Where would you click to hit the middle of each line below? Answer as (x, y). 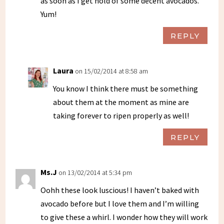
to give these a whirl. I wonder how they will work (124, 217)
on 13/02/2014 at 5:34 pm (95, 173)
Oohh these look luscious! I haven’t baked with (120, 190)
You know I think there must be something (126, 89)
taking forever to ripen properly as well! (121, 116)
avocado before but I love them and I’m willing (120, 204)
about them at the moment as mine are (121, 102)
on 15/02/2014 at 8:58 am (112, 71)
